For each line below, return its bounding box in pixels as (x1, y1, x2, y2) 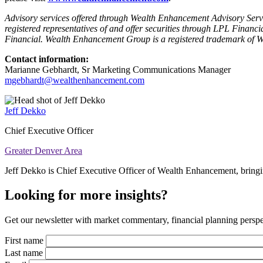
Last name (5, 248, 43, 258)
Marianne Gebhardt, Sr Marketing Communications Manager (5, 64, 233, 75)
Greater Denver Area (5, 145, 82, 156)
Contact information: (5, 53, 91, 64)
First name (5, 235, 43, 246)
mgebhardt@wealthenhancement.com (5, 75, 144, 85)
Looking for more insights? (5, 187, 168, 203)
